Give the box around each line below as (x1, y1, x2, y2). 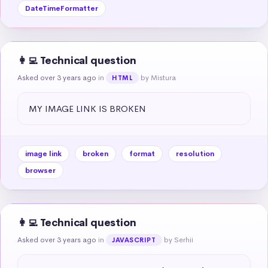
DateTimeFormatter (25, 3, 98, 13)
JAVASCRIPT (112, 235, 156, 244)
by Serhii (163, 234, 193, 245)
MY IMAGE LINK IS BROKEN (29, 102, 146, 114)
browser (25, 165, 56, 175)
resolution (176, 148, 214, 159)
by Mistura (141, 72, 176, 83)
